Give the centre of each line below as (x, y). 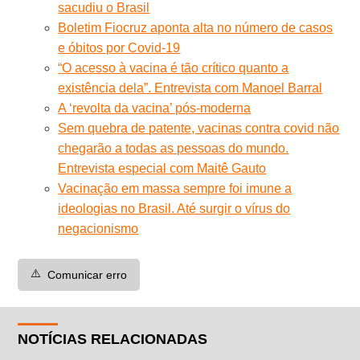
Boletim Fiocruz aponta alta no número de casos (196, 27)
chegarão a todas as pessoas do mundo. (174, 148)
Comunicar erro (88, 274)
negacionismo (98, 228)
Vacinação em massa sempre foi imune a (175, 188)
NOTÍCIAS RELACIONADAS (113, 339)
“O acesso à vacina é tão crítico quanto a (174, 67)
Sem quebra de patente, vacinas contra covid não (199, 128)
